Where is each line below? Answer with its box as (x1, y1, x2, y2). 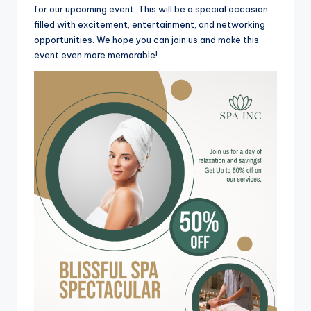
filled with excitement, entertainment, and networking (34, 18, 265, 30)
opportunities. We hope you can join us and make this (34, 33, 259, 45)
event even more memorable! (34, 49, 158, 60)
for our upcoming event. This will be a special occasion (34, 3, 268, 15)
